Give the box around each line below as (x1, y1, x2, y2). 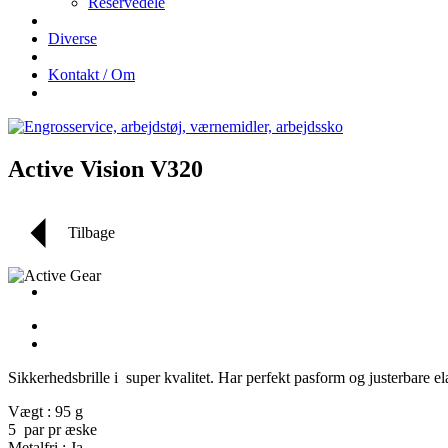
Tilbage (68, 223, 115, 241)
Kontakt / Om (48, 66, 135, 83)
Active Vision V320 (8, 155, 203, 182)
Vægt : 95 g (8, 402, 83, 420)
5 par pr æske (8, 420, 97, 438)
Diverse (48, 30, 97, 47)
